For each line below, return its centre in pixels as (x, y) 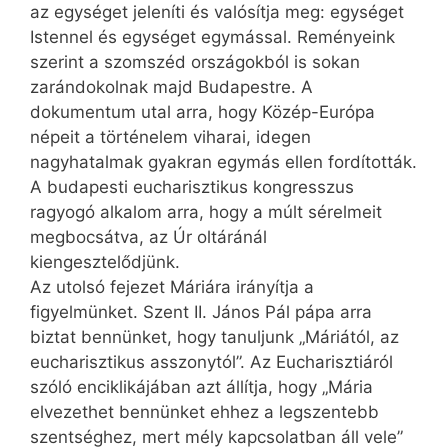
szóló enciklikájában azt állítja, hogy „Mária (201, 387)
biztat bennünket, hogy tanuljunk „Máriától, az (214, 337)
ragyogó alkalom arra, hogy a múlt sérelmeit (206, 212)
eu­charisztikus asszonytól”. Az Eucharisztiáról (211, 362)
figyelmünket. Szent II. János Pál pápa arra (201, 312)
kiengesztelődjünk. (105, 262)
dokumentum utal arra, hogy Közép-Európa (202, 112)
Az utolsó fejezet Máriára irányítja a (172, 287)
